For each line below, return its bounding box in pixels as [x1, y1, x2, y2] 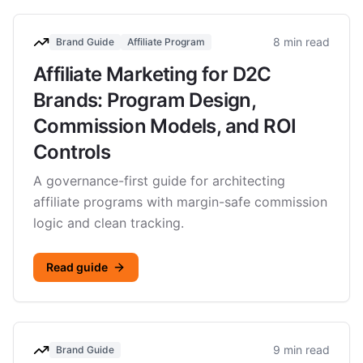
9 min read [273, 343, 330, 357]
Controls [33, 140, 111, 164]
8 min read [273, 35, 330, 49]
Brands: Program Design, [33, 88, 256, 112]
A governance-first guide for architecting [33, 173, 285, 189]
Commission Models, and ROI [33, 114, 297, 138]
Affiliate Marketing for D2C [33, 62, 271, 86]
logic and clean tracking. [33, 215, 184, 231]
